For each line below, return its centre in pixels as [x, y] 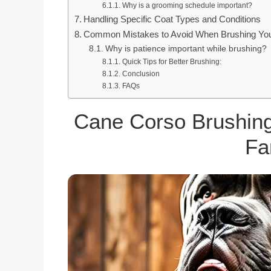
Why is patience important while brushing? [186, 48]
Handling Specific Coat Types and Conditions [172, 19]
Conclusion [141, 73]
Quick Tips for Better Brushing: [171, 61]
